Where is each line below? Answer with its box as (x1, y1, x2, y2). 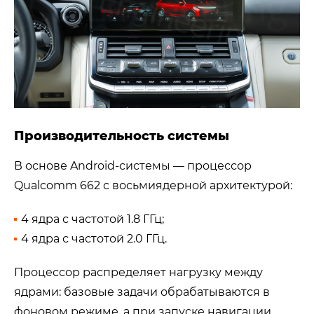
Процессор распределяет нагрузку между (14, 266, 263, 280)
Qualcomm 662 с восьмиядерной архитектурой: (14, 179, 292, 193)
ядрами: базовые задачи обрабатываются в (14, 285, 270, 299)
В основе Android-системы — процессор (14, 159, 252, 173)
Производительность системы (14, 128, 229, 144)
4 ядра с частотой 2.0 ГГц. (21, 232, 167, 246)
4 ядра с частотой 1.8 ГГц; (21, 212, 164, 226)
